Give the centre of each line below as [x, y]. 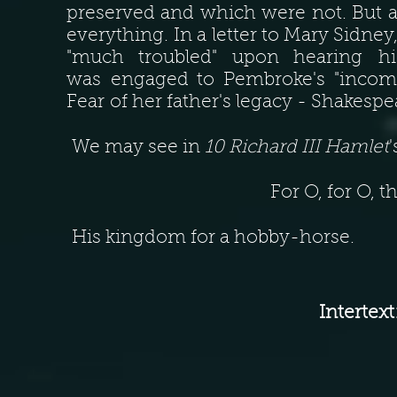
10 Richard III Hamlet [295, 148]
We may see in [133, 148]
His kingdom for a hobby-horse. [210, 238]
